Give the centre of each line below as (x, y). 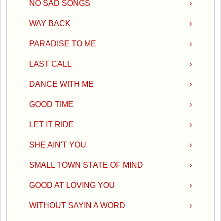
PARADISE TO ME (63, 43)
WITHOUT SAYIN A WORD (77, 205)
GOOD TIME (51, 104)
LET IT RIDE (52, 124)
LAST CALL (50, 64)
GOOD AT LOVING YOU (72, 185)
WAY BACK (50, 23)
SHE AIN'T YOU (58, 145)
